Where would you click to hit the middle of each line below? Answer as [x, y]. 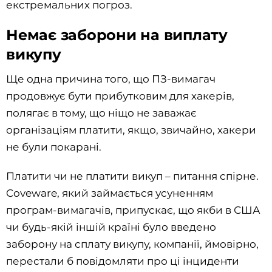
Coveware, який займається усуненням [110, 193]
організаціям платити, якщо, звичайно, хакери [131, 130]
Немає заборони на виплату [117, 35]
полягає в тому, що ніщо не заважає [101, 113]
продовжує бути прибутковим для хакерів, [120, 96]
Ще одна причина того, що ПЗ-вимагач [111, 79]
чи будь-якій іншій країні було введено [111, 227]
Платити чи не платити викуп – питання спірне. [132, 176]
